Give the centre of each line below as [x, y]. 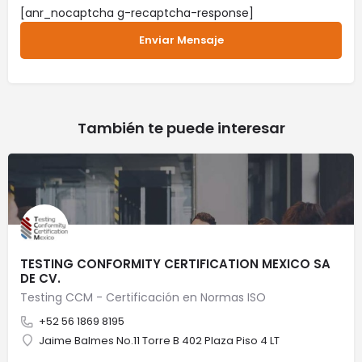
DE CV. [40, 279]
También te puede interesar [181, 128]
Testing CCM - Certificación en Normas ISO [143, 298]
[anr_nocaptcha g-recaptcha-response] [137, 13]
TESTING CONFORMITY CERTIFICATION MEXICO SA [175, 264]
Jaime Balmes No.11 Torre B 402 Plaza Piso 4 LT [159, 341]
